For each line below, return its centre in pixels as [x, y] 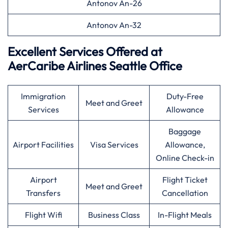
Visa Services [114, 145]
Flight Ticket [185, 180]
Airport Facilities [43, 145]
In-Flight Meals [185, 215]
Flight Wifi [43, 215]
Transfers [43, 193]
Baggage [185, 131]
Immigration [43, 96]
